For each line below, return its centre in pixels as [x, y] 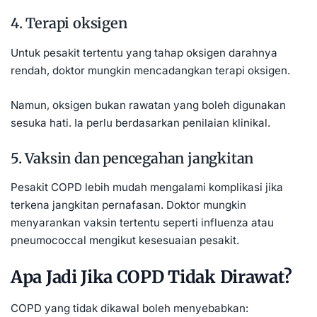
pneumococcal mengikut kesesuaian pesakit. [125, 241]
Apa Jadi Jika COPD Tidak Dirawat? [152, 277]
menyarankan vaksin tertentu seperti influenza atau [142, 223]
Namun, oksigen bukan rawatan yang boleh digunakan [148, 105]
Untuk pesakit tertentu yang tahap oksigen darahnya [144, 52]
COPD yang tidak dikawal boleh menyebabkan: [129, 308]
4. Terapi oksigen [69, 23]
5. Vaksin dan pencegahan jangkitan [132, 158]
